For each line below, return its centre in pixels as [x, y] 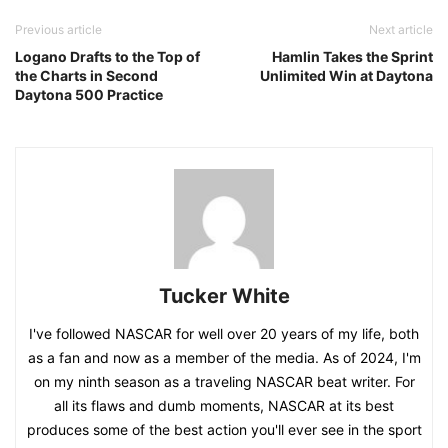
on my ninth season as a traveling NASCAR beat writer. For [224, 381]
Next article [401, 29]
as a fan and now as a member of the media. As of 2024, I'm [224, 357]
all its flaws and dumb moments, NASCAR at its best [224, 405]
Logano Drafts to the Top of [107, 56]
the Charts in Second [86, 75]
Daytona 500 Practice [89, 94]
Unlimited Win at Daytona [346, 75]
